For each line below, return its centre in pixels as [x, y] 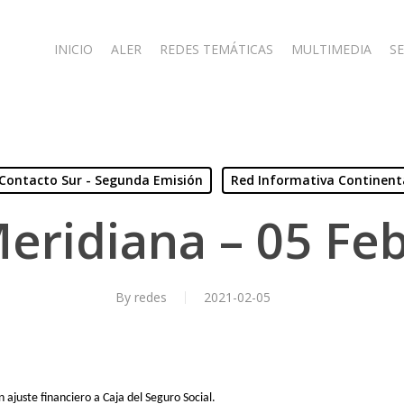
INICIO [73, 49]
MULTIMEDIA [331, 49]
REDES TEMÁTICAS [216, 49]
